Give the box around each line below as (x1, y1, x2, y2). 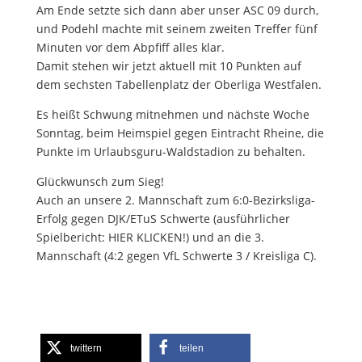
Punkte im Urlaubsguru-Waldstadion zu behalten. (36, 144, 305, 160)
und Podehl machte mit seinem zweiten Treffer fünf (36, 21, 318, 37)
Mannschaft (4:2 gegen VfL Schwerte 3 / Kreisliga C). (36, 248, 317, 264)
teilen (179, 343, 204, 355)
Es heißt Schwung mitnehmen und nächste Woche (36, 107, 309, 123)
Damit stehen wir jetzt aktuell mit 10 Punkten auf (36, 58, 301, 74)
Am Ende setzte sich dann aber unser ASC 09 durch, (36, 2, 318, 19)
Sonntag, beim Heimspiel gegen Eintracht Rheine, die (36, 125, 324, 141)
